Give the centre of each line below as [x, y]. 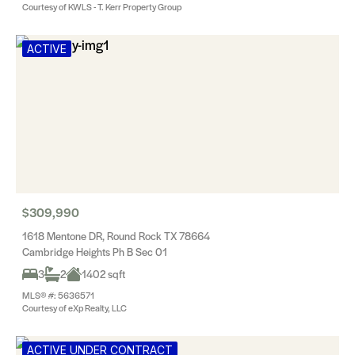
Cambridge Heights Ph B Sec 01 [95, 252]
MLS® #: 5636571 [58, 295]
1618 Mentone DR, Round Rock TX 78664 [116, 236]
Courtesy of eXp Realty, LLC [74, 307]
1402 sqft [103, 274]
